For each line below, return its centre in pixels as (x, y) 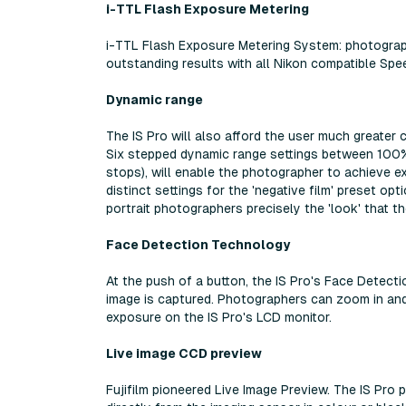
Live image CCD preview (184, 353)
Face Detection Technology (198, 244)
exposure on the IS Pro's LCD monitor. (219, 317)
